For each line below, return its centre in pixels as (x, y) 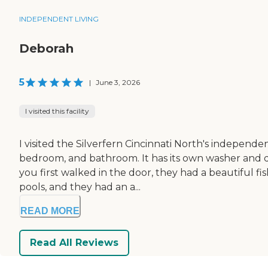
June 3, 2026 (118, 82)
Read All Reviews (74, 243)
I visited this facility (57, 111)
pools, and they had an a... (80, 187)
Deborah (46, 48)
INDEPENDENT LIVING (59, 19)
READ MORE (50, 211)
